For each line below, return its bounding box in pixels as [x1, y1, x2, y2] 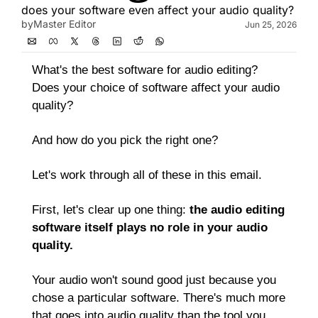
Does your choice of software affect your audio [32, 81, 280, 94]
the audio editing [190, 203, 285, 216]
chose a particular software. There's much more [32, 291, 285, 305]
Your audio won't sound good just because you [32, 273, 276, 287]
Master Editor [33, 18, 96, 30]
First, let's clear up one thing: [32, 203, 190, 216]
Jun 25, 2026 [245, 19, 297, 30]
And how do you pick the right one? [32, 133, 218, 147]
